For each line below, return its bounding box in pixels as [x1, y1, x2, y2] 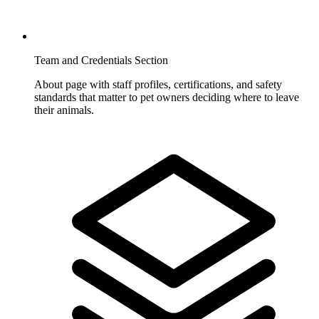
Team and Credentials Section [34, 53, 168, 66]
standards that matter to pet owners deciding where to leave [34, 90, 299, 103]
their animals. [34, 103, 94, 116]
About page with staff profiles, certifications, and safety [34, 78, 282, 90]
